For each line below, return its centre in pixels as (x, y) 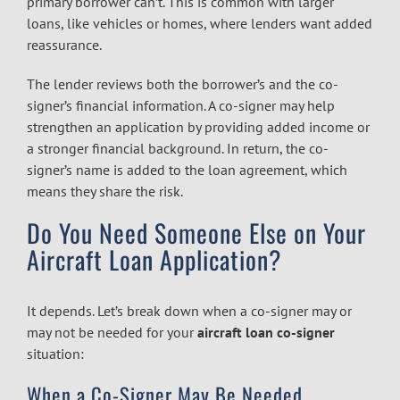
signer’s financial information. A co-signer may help (181, 105)
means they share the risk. (105, 191)
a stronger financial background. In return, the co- (178, 148)
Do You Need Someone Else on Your (196, 232)
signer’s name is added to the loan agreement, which (187, 169)
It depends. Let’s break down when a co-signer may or (189, 310)
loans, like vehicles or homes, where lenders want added (200, 23)
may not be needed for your (110, 332)
